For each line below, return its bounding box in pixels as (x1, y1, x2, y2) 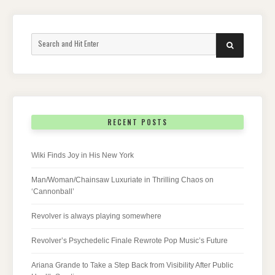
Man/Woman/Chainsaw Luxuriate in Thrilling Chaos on (31, 175, 214, 184)
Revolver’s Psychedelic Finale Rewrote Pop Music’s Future (31, 236, 228, 245)
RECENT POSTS (107, 117, 168, 128)
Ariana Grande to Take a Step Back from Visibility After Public (31, 260, 233, 269)
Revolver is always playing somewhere (31, 211, 161, 220)
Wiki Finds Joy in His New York (31, 150, 134, 160)
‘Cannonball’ (31, 187, 74, 196)
